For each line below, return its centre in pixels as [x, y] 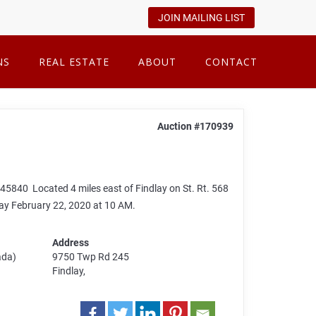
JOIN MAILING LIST [201, 18]
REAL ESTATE [74, 62]
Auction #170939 [195, 126]
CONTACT [231, 62]
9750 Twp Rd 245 [91, 257]
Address [71, 243]
